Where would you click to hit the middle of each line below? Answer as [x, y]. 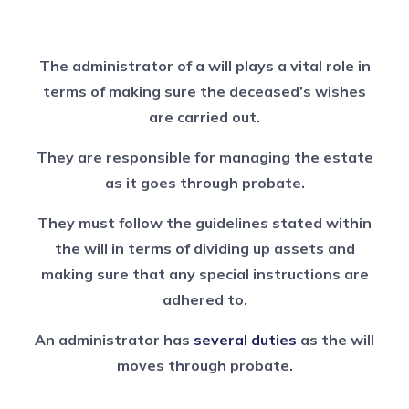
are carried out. [204, 117]
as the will [336, 340]
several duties [243, 340]
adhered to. [204, 299]
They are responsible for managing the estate [204, 157]
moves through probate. [204, 365]
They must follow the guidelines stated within [204, 223]
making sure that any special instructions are [204, 274]
